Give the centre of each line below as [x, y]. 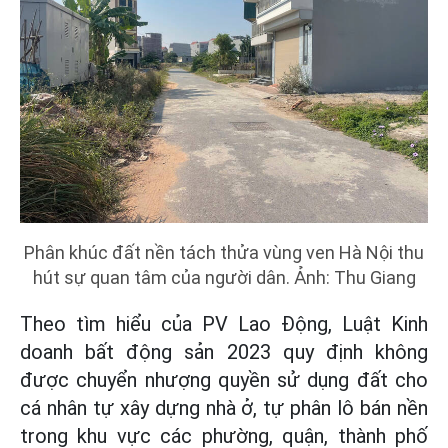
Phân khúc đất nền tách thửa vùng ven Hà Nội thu [224, 252]
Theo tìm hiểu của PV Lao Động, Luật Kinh [224, 324]
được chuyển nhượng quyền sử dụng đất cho [224, 380]
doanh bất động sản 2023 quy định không [224, 352]
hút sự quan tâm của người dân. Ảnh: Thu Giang [224, 277]
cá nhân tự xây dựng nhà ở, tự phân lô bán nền [224, 408]
